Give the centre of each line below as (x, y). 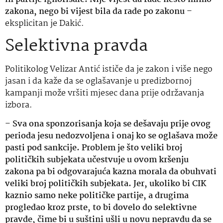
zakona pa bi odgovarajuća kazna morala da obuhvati (111, 172)
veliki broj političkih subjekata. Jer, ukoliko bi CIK (106, 184)
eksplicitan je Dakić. (45, 23)
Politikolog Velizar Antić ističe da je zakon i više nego (109, 69)
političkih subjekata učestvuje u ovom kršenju (97, 160)
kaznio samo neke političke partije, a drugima (97, 196)
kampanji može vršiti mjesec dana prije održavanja (105, 93)
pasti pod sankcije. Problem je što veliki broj (94, 148)
